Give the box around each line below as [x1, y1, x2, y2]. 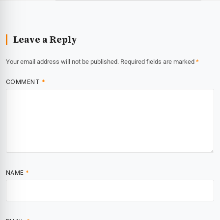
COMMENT [6, 78, 42, 85]
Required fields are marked [120, 57, 196, 65]
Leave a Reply [13, 33, 77, 46]
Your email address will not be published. [6, 57, 119, 65]
